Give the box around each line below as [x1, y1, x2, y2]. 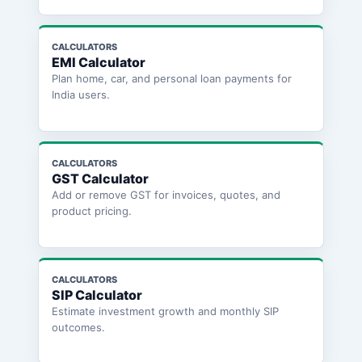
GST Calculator [51, 170, 149, 187]
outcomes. [51, 320, 105, 334]
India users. [51, 87, 110, 101]
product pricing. [51, 204, 132, 217]
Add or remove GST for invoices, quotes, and [51, 187, 280, 201]
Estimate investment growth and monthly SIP [51, 304, 279, 318]
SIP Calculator [51, 286, 142, 303]
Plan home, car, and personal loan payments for [51, 71, 292, 85]
